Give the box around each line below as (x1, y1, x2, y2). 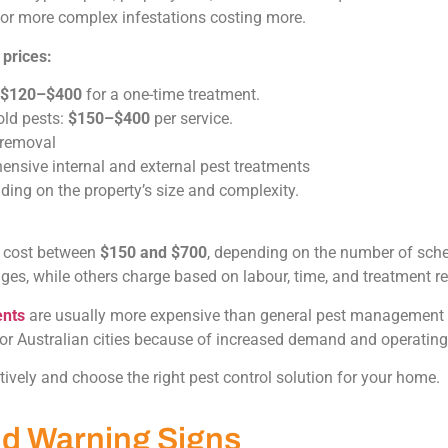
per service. (150, 108, 233, 128)
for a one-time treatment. (82, 84, 260, 104)
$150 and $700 (100, 243, 207, 263)
